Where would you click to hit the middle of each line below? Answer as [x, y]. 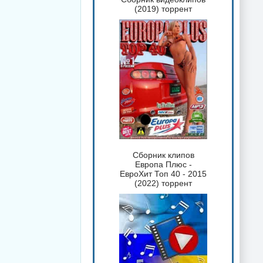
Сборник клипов [163, 155]
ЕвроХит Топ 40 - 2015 [163, 173]
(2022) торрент [163, 183]
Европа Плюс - [163, 164]
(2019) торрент [163, 9]
